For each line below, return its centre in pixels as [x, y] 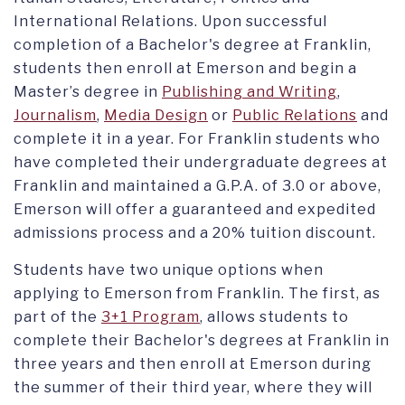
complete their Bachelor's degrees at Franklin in [202, 340]
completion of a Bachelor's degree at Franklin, [193, 44]
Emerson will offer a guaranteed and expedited [195, 209]
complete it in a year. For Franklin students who [197, 138]
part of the [57, 316]
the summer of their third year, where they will [193, 387]
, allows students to [274, 316]
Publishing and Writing [250, 91]
